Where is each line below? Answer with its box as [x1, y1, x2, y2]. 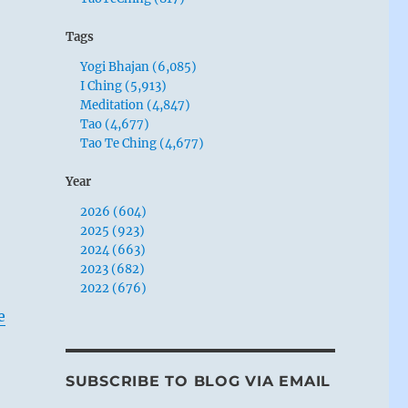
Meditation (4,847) [80, 97, 191, 113]
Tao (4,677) [80, 116, 150, 132]
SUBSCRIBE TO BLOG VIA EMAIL [65, 372, 331, 390]
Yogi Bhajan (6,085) [80, 58, 198, 75]
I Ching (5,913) [80, 77, 168, 94]
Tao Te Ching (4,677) [80, 135, 205, 151]
